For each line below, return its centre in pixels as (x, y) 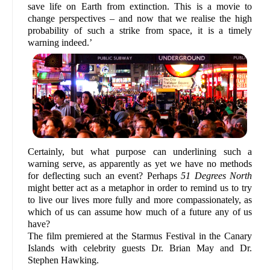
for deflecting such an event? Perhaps (105, 175)
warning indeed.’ (60, 43)
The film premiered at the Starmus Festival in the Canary (140, 236)
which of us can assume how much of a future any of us (140, 212)
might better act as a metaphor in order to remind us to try (140, 187)
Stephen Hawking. (63, 260)
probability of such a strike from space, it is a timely (140, 31)
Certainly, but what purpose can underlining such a (140, 151)
